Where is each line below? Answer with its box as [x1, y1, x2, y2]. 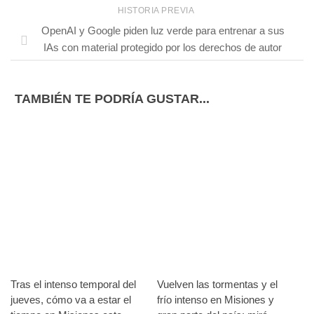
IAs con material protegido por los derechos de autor [43, 41, 282, 54]
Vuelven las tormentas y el [157, 278, 278, 291]
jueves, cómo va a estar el [11, 294, 131, 306]
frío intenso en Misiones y [157, 294, 274, 306]
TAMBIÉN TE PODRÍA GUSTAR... [15, 92, 210, 107]
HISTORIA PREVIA [117, 6, 197, 16]
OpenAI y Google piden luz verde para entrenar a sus [41, 25, 285, 37]
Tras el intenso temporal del [11, 278, 136, 291]
